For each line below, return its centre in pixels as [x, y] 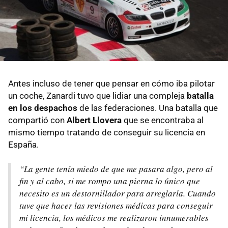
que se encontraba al [163, 120]
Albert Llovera [94, 120]
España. [23, 145]
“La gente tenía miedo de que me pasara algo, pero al [116, 169]
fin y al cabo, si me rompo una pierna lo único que [110, 181]
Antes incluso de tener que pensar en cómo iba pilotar [111, 84]
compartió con [37, 120]
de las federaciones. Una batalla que [148, 108]
